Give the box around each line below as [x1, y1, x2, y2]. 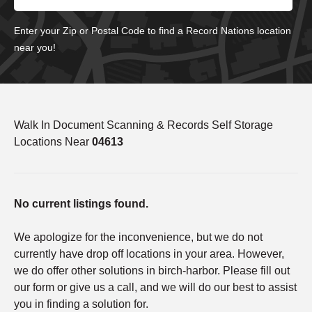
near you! [14, 41, 56, 53]
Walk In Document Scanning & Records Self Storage [14, 118, 273, 131]
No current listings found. [14, 197, 148, 210]
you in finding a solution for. [14, 297, 148, 310]
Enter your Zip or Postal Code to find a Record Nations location [14, 24, 291, 36]
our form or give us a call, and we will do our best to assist [14, 281, 297, 293]
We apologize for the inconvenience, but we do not [14, 231, 263, 243]
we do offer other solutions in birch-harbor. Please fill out [14, 264, 290, 276]
